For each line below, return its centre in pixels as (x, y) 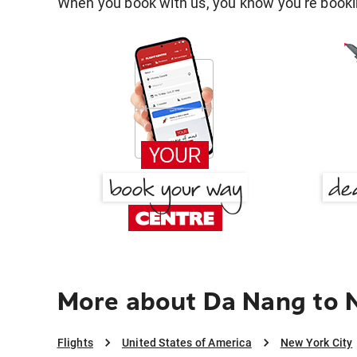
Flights (75, 343)
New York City (316, 343)
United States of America (186, 343)
